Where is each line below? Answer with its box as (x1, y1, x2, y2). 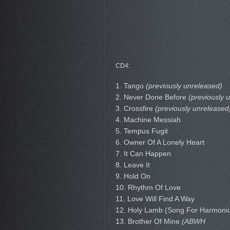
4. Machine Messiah (115, 116, 181, 124)
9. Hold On (115, 172, 150, 180)
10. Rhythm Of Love (115, 183, 181, 191)
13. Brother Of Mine (115, 217, 182, 225)
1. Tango (115, 82, 146, 90)
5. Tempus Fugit (115, 127, 168, 135)
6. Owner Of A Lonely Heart (115, 138, 204, 146)
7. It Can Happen (115, 149, 171, 158)
